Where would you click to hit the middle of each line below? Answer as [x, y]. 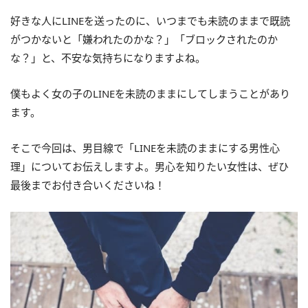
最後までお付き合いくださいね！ [88, 185]
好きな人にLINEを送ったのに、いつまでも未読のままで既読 [150, 21]
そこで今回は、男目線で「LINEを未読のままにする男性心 [145, 148]
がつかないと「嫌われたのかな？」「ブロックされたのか [144, 39]
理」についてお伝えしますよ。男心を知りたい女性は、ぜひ [150, 166]
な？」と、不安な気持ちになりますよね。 [108, 58]
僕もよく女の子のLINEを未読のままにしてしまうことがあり [150, 93]
